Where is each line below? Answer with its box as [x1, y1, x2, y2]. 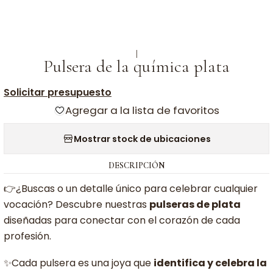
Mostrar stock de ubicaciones [73, 132, 211, 145]
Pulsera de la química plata [43, 55, 230, 77]
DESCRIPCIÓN [108, 160, 165, 171]
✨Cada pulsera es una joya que [4, 256, 154, 270]
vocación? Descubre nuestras [4, 197, 149, 211]
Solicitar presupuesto [4, 85, 112, 99]
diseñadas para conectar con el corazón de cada [4, 213, 240, 227]
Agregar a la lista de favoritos [65, 103, 219, 118]
